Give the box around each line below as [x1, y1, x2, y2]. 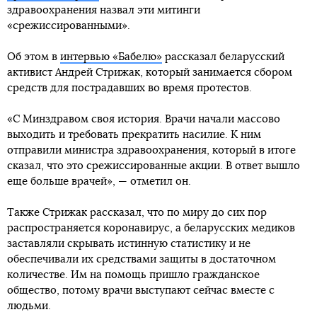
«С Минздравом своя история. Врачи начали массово [7, 114, 280, 125]
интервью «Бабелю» [60, 52, 162, 63]
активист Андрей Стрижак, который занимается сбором [7, 67, 292, 79]
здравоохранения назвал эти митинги [7, 5, 200, 16]
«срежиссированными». [7, 21, 130, 32]
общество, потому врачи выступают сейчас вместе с [7, 285, 275, 296]
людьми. [7, 301, 51, 312]
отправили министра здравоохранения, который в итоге [7, 145, 296, 156]
